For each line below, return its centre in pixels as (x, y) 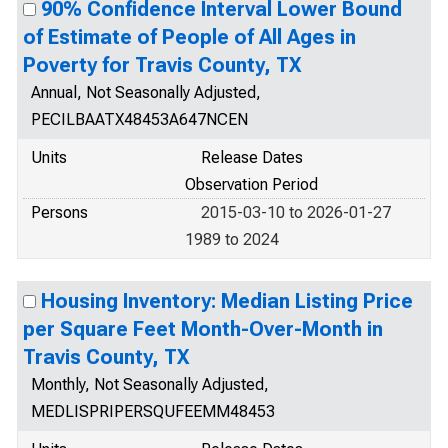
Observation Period (251, 184)
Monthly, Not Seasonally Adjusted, (150, 384)
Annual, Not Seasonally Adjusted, (146, 92)
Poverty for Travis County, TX (162, 65)
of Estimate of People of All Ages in (189, 37)
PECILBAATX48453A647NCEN (139, 119)
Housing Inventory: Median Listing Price (227, 301)
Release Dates (252, 157)
